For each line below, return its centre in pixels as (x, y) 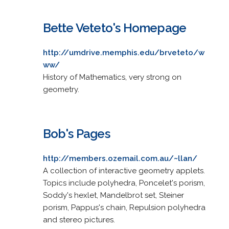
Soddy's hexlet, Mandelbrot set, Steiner (113, 195)
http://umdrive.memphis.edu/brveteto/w (123, 52)
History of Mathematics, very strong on (112, 77)
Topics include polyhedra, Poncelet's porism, (124, 183)
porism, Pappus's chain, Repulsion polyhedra (124, 207)
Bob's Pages (76, 133)
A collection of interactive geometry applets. (124, 170)
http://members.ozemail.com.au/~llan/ (120, 158)
